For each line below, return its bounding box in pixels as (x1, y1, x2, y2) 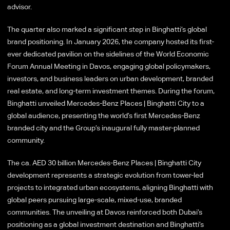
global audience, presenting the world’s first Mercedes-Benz (7, 111, 200, 120)
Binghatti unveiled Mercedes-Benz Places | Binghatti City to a (7, 99, 204, 107)
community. (7, 136, 46, 144)
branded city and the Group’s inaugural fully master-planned (7, 123, 200, 132)
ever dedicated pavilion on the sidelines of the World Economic (7, 49, 209, 58)
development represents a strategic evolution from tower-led (7, 170, 203, 179)
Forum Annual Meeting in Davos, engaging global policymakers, (7, 62, 210, 70)
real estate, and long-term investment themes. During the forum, (7, 86, 215, 95)
